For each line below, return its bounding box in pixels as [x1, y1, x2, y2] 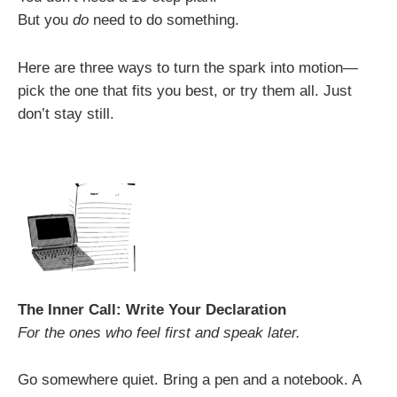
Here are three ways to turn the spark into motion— [18, 58, 358, 76]
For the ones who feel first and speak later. [18, 323, 300, 341]
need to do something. [89, 12, 239, 29]
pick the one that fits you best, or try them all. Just [18, 82, 352, 99]
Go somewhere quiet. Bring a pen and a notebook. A [18, 370, 361, 388]
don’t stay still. [18, 105, 114, 122]
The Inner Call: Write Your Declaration [18, 300, 286, 318]
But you [18, 12, 73, 29]
